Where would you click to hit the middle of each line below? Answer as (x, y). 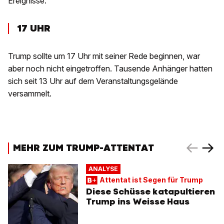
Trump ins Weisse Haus (138, 201)
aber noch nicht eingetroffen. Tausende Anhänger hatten (110, 69)
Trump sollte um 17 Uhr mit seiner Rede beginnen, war (104, 56)
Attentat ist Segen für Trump (151, 179)
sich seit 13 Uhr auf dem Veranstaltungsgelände (93, 81)
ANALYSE (103, 169)
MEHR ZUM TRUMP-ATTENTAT (84, 147)
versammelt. (30, 94)
